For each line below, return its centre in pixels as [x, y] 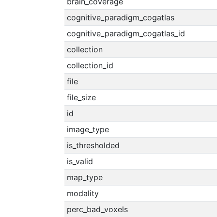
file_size [81, 97]
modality [83, 193]
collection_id [90, 65]
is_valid [80, 161]
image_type [88, 129]
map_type [85, 177]
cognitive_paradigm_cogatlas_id [126, 33]
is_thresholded [93, 145]
